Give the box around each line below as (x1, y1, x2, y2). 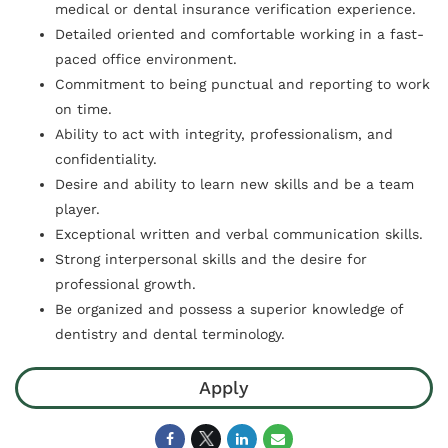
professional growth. (55, 275, 196, 292)
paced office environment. (55, 50, 237, 67)
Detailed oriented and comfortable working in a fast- (55, 25, 424, 42)
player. (55, 200, 100, 217)
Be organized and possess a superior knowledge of (55, 300, 403, 317)
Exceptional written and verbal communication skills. (55, 225, 423, 242)
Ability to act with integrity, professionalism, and (55, 125, 393, 142)
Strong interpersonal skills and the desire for (55, 250, 367, 267)
